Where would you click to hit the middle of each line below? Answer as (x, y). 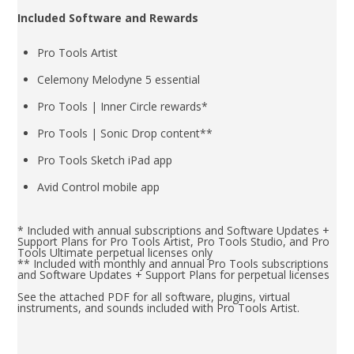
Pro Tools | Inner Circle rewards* (123, 106)
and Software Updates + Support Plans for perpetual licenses (174, 274)
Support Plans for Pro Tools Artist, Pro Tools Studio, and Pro (174, 241)
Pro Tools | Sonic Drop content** (125, 133)
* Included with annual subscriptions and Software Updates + (174, 230)
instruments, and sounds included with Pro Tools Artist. (159, 307)
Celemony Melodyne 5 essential (119, 79)
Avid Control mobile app (99, 186)
